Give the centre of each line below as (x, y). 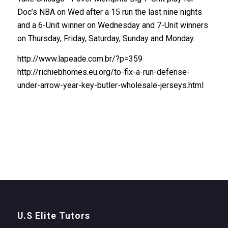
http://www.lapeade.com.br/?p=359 (80, 59)
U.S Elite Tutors (53, 216)
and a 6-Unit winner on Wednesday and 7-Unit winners (112, 25)
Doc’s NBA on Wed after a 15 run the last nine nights (109, 12)
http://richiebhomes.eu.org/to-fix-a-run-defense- (103, 72)
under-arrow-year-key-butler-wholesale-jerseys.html (110, 85)
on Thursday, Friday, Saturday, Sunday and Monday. (106, 38)
